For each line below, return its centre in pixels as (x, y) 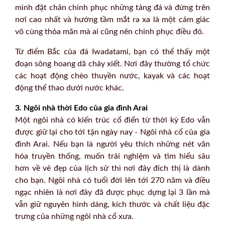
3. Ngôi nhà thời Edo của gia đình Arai (81, 108)
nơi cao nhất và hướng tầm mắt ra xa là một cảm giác (113, 19)
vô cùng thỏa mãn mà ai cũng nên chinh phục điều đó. (109, 31)
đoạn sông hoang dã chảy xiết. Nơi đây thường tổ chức (113, 64)
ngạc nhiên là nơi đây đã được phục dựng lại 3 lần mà (113, 192)
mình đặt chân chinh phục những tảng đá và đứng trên (113, 7)
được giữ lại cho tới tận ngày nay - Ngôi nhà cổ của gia (113, 132)
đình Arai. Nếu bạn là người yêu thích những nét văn (113, 144)
